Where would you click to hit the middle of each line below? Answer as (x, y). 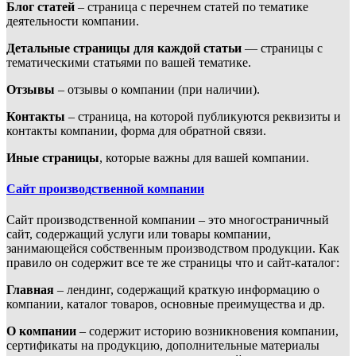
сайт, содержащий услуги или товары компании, (139, 234)
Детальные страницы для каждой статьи (124, 48)
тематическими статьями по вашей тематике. (129, 62)
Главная (30, 290)
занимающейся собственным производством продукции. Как (173, 249)
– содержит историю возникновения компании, (207, 331)
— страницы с (282, 48)
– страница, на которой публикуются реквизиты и (203, 116)
